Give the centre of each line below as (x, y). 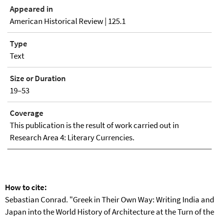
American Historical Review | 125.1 (68, 21)
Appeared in (32, 9)
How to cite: (26, 187)
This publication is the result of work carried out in (94, 125)
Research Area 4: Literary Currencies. (72, 138)
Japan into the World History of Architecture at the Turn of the (109, 212)
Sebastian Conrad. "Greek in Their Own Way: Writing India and (109, 200)
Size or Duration (38, 78)
